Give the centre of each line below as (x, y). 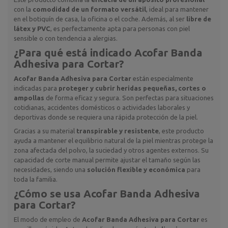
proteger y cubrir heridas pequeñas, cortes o (132, 88)
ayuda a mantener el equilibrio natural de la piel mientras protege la (113, 140)
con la (23, 9)
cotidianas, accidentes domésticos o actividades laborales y (102, 107)
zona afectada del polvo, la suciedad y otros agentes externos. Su (111, 150)
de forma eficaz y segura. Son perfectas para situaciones (129, 97)
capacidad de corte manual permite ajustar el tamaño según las (107, 160)
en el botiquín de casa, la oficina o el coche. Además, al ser (100, 19)
